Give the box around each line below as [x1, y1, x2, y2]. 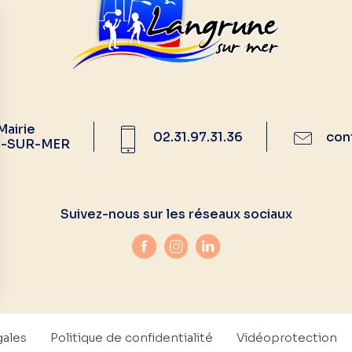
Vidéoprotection [236, 329, 337, 345]
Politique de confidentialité [49, 329, 213, 345]
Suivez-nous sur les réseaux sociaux [60, 206, 292, 222]
